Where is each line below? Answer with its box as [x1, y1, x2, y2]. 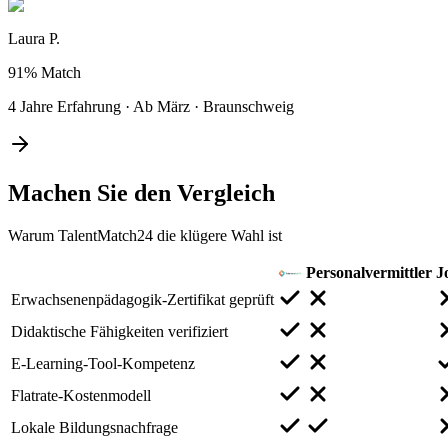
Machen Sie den [8, 179, 177, 206]
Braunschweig [203, 97, 294, 115]
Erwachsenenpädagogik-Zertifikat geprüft [11, 290, 274, 308]
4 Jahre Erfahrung [8, 97, 121, 115]
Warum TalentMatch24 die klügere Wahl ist [8, 226, 282, 244]
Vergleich [177, 179, 275, 206]
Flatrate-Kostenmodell [11, 386, 151, 404]
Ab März [133, 97, 190, 115]
